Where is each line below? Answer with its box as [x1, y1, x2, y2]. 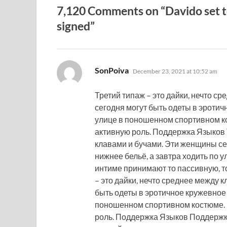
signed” [57, 19, 95, 33]
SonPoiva [95, 65, 129, 75]
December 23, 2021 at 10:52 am [133, 67, 217, 75]
